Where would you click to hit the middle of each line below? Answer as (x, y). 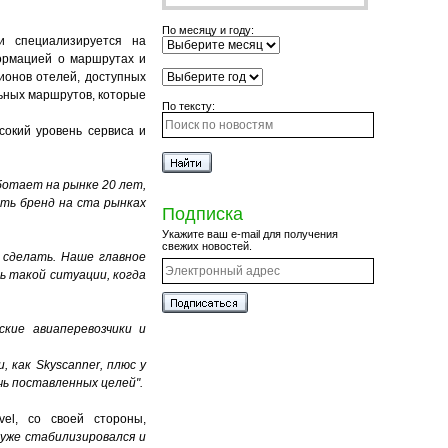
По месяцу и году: (208, 30)
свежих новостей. (207, 246)
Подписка (202, 214)
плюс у (126, 365)
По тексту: (188, 106)
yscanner (74, 365)
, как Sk (27, 365)
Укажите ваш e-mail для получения (250, 234)
